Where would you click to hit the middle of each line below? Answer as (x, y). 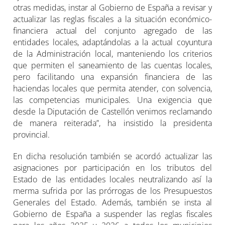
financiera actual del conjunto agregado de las (113, 31)
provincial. (32, 135)
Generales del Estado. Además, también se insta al (113, 203)
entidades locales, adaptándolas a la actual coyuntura (113, 42)
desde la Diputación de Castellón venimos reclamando (113, 112)
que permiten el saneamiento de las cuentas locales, (113, 66)
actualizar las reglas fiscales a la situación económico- (113, 19)
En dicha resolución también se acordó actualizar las (113, 156)
